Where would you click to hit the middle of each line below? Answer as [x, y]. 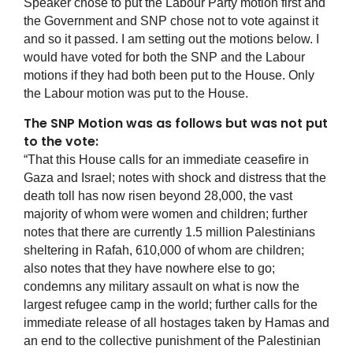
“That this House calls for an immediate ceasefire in [166, 160]
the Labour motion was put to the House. [145, 94]
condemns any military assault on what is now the [162, 287]
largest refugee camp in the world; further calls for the [171, 305]
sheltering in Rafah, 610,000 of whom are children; [164, 251]
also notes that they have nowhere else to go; [149, 269]
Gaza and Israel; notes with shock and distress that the [175, 178]
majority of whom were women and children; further [165, 214]
